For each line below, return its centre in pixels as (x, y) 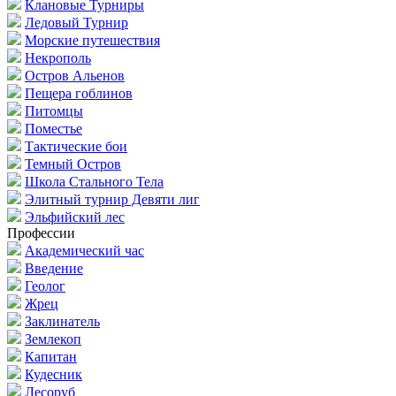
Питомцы (54, 110)
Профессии (41, 232)
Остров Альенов (75, 75)
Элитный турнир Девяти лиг (112, 199)
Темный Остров (73, 164)
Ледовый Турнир (76, 22)
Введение (54, 268)
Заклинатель (62, 321)
